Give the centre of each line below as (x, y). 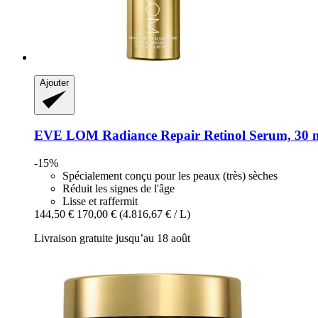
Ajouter (54, 82)
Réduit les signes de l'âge (119, 189)
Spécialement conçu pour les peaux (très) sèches (170, 176)
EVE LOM (66, 136)
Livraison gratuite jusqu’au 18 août (112, 238)
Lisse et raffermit (100, 202)
